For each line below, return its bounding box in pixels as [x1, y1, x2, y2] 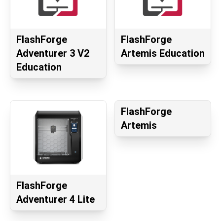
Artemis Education [121, 47, 205, 60]
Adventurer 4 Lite [16, 193, 95, 206]
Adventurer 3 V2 [16, 47, 89, 60]
